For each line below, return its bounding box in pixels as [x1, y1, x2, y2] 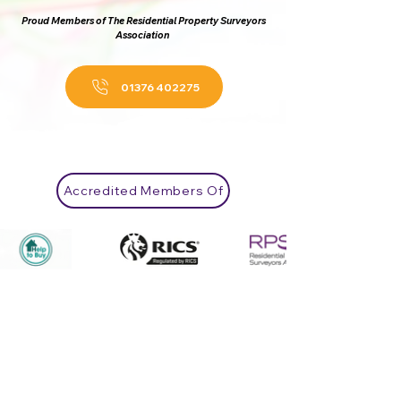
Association [115, 29, 171, 41]
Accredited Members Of [63, 183, 224, 199]
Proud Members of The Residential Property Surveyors [21, 14, 266, 27]
